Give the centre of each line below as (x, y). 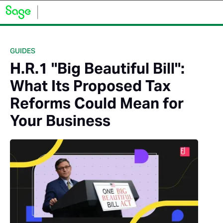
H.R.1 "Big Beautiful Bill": (97, 68)
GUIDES (23, 52)
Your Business (60, 120)
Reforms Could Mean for (97, 103)
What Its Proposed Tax (90, 86)
